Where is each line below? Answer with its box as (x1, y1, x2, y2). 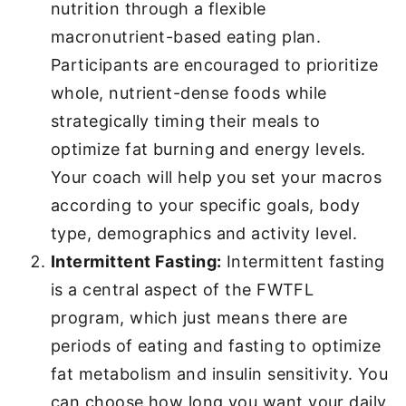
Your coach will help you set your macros (51, 168, 382, 187)
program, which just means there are (51, 308, 348, 327)
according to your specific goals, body (51, 196, 361, 215)
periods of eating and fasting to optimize (51, 336, 382, 355)
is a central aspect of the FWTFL (51, 280, 314, 299)
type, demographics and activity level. (51, 224, 358, 243)
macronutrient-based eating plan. (51, 27, 322, 46)
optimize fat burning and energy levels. (51, 140, 366, 159)
